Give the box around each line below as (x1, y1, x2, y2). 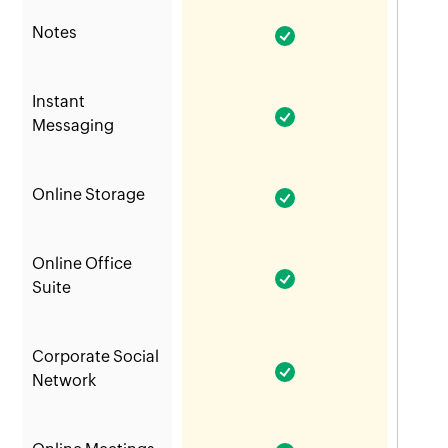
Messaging (32, 116, 115, 136)
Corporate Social (32, 347, 160, 367)
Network (32, 371, 97, 391)
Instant (32, 92, 86, 112)
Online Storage (32, 185, 146, 205)
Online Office (32, 254, 133, 274)
